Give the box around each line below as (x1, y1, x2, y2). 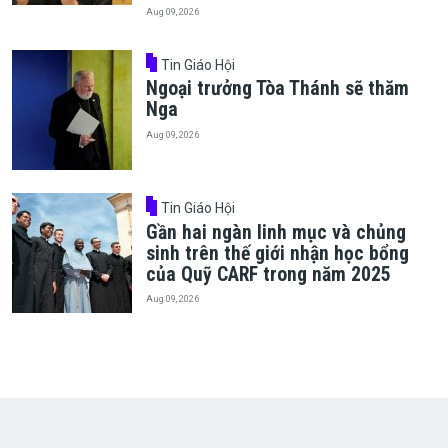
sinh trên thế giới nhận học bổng (145, 241, 409, 265)
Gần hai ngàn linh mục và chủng (145, 220, 406, 244)
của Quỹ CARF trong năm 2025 (145, 262, 391, 286)
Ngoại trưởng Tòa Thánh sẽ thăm (145, 77, 409, 101)
